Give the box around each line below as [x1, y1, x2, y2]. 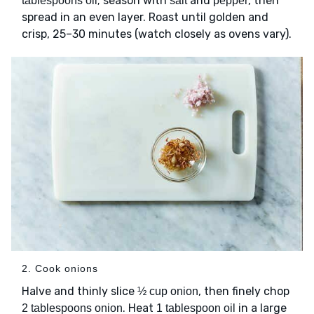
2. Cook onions [22, 263, 98, 275]
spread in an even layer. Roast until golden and [22, 10, 268, 24]
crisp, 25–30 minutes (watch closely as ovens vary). [22, 27, 292, 41]
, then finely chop [198, 285, 289, 299]
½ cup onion [137, 285, 198, 298]
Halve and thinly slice [22, 285, 137, 299]
